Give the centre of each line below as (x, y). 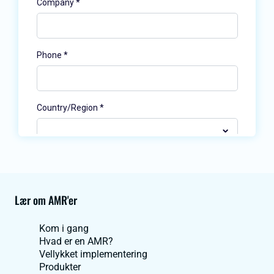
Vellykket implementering (93, 254)
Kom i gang (64, 229)
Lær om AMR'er (46, 200)
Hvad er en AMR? (76, 242)
